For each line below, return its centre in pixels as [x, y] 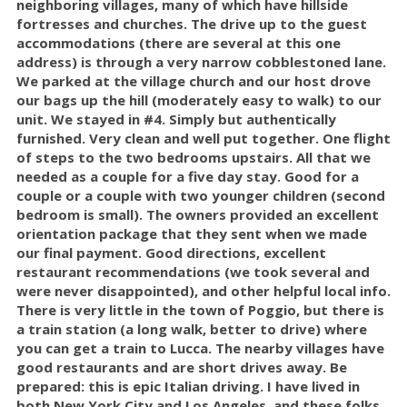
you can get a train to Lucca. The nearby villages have [200, 348]
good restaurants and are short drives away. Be [182, 367]
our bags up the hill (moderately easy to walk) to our [199, 100]
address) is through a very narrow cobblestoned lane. [201, 62]
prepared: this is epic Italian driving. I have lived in [188, 387]
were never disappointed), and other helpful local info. [203, 291]
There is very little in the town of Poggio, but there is [200, 310]
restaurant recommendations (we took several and [193, 272]
